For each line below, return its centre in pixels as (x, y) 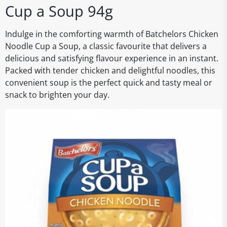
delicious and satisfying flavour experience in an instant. (112, 58)
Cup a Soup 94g (59, 11)
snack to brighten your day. (57, 95)
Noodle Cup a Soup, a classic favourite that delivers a (106, 46)
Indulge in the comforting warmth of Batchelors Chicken (112, 34)
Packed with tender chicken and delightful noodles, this (110, 70)
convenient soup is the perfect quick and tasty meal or (109, 83)
